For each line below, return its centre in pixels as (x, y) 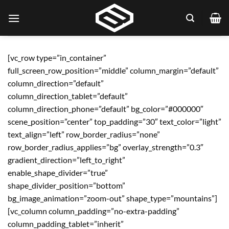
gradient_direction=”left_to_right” (66, 160)
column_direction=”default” (56, 83)
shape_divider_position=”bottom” (66, 185)
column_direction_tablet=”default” (68, 96)
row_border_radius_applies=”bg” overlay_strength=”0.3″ (106, 147)
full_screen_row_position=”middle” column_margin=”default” (113, 70)
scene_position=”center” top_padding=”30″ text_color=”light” (114, 121)
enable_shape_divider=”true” (58, 173)
